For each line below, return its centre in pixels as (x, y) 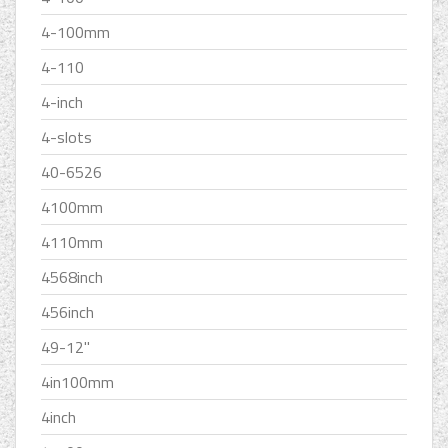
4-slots (66, 137)
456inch (67, 312)
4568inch (72, 277)
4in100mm (77, 382)
